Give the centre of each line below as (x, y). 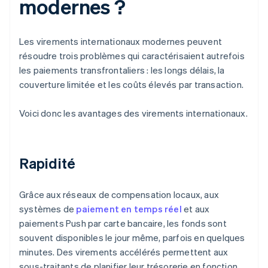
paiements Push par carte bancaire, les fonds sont (123, 223)
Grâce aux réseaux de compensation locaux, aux (119, 195)
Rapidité (47, 163)
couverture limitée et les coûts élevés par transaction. (132, 85)
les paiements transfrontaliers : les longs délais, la (122, 70)
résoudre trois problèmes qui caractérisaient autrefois (132, 56)
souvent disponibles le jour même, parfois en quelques (132, 238)
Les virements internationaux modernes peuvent (121, 42)
